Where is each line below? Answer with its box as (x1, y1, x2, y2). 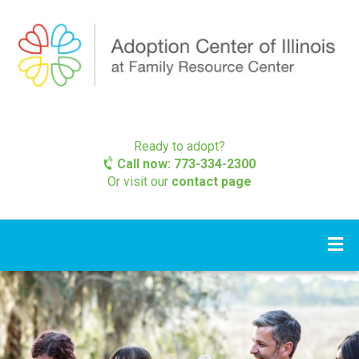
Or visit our (107, 173, 171, 189)
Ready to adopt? (134, 138, 225, 154)
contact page (171, 173, 252, 189)
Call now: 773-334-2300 (113, 155, 256, 171)
